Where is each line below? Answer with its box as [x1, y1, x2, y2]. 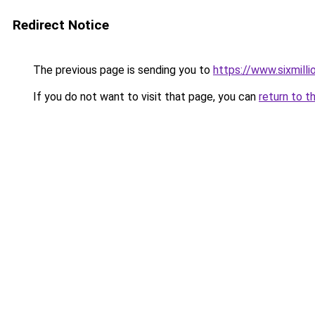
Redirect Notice [13, 17, 109, 33]
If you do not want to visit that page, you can [30, 90, 259, 103]
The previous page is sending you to [30, 63, 213, 77]
